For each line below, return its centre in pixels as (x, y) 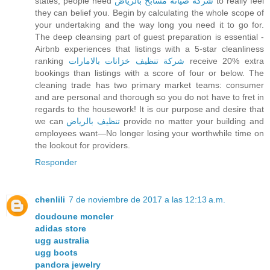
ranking (52, 61)
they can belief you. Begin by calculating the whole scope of (149, 12)
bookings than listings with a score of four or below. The (149, 73)
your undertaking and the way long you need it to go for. (149, 24)
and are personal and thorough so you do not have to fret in (149, 97)
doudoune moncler (74, 216)
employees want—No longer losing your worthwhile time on (149, 133)
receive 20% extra (224, 61)
